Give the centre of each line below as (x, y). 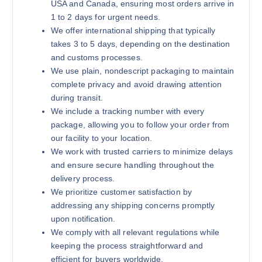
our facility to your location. (101, 138)
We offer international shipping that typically (133, 30)
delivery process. (83, 178)
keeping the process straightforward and (127, 245)
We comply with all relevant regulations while (135, 232)
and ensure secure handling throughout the (132, 165)
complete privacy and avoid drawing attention (136, 84)
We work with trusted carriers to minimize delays (142, 151)
